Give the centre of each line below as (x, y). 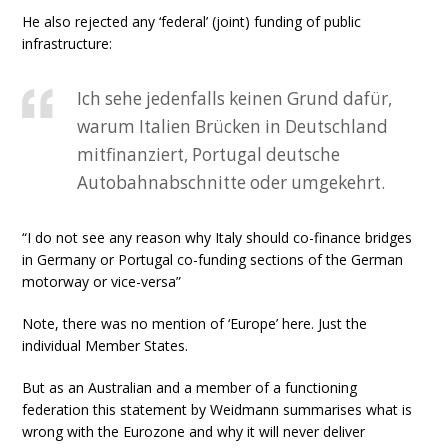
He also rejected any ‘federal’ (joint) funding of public (192, 21)
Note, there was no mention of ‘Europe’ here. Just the (195, 323)
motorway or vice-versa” (102, 281)
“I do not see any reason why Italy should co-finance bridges (217, 237)
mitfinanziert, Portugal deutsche (209, 154)
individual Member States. (105, 345)
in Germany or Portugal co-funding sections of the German (213, 259)
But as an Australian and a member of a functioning (190, 387)
